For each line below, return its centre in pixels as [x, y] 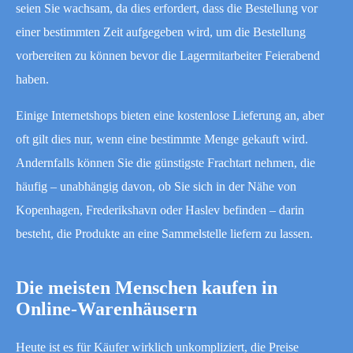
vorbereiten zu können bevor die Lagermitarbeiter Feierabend [168, 55]
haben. [32, 79]
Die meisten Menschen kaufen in [147, 287]
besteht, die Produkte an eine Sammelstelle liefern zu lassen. [164, 233]
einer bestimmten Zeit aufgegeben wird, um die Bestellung [161, 32]
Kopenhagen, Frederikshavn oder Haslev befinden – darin [160, 210]
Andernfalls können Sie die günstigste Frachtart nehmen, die [165, 162]
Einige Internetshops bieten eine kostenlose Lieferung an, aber [170, 115]
